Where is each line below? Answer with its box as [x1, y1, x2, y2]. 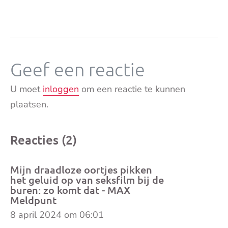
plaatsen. [10, 98, 48, 110]
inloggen [43, 83, 79, 95]
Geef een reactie [10, 59, 145, 80]
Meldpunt [10, 193, 56, 207]
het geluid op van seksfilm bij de [10, 173, 164, 186]
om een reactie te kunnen [79, 83, 185, 95]
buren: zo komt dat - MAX [10, 183, 130, 196]
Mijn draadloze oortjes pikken [10, 163, 152, 176]
